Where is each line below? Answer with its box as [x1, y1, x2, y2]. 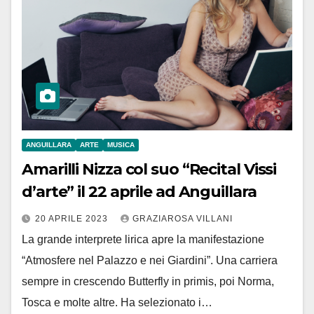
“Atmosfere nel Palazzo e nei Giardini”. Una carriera [22, 254, 278, 267]
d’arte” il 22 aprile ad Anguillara [22, 182, 257, 202]
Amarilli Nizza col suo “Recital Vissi [22, 160, 277, 179]
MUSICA [107, 141, 135, 149]
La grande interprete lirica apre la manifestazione [22, 233, 264, 246]
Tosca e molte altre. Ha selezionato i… [22, 296, 212, 309]
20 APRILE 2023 [35, 214, 111, 224]
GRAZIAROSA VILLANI [132, 214, 233, 224]
